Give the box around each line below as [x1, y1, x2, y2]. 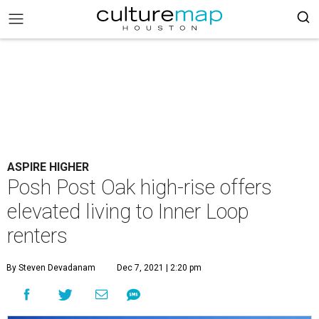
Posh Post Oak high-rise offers [7, 175, 272, 199]
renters [7, 224, 68, 248]
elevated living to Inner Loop [7, 199, 249, 224]
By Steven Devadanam [6, 263, 95, 273]
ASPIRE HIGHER [7, 160, 89, 174]
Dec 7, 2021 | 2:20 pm [117, 263, 202, 273]
